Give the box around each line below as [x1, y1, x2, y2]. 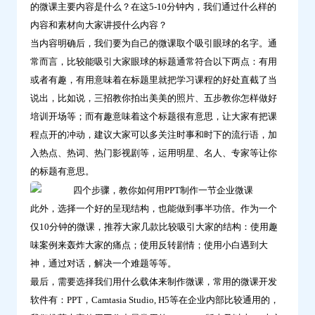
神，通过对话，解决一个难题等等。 [30, 258, 176, 269]
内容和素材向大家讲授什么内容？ [30, 20, 167, 31]
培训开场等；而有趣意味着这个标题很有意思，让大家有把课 [30, 111, 277, 122]
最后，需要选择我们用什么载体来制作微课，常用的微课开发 [30, 276, 277, 288]
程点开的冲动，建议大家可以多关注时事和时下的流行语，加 [30, 129, 277, 141]
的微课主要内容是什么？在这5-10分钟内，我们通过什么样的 [30, 1, 276, 13]
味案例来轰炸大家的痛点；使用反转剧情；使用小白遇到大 [30, 240, 268, 251]
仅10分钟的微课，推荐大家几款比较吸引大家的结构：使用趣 [30, 221, 278, 233]
